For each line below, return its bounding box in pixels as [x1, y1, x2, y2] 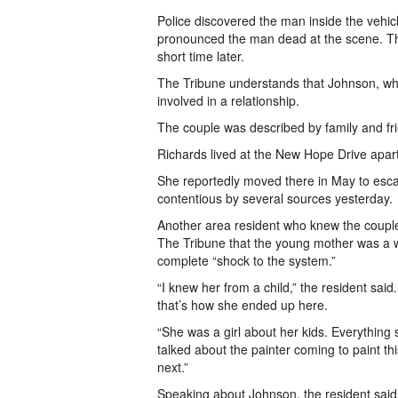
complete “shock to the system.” [157, 251, 336, 269]
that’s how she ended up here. [157, 296, 328, 314]
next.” [157, 358, 188, 376]
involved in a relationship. [157, 92, 299, 109]
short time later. [157, 47, 244, 65]
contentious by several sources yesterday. [157, 189, 393, 207]
